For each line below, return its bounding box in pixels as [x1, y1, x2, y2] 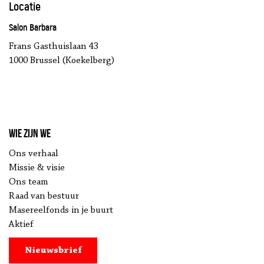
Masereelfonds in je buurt [9, 206, 113, 215]
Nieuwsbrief [24, 246, 82, 255]
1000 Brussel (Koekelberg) [9, 56, 114, 65]
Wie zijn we [9, 127, 51, 140]
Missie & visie [9, 163, 65, 173]
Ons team [9, 177, 48, 187]
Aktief [9, 220, 34, 229]
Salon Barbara [9, 21, 57, 34]
